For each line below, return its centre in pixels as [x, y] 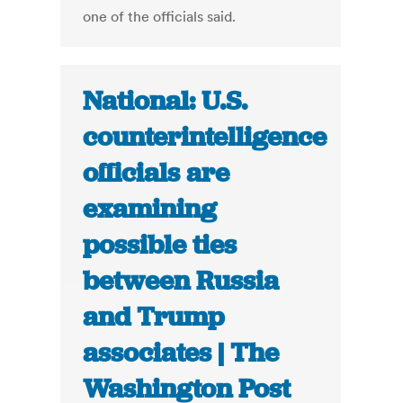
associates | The [181, 353]
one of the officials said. [160, 17]
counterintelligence [205, 137]
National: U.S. [166, 101]
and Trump [154, 317]
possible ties [160, 245]
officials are [157, 173]
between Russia [181, 281]
